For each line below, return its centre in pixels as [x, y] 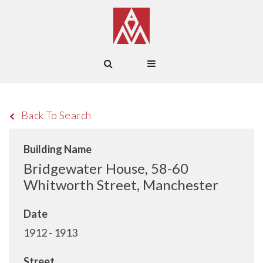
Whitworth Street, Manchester [121, 185]
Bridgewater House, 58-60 [106, 168]
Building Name [58, 149]
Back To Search [56, 115]
